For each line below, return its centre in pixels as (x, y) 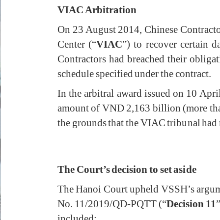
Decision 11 (191, 204)
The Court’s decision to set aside (127, 170)
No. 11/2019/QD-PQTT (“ (112, 204)
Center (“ (77, 44)
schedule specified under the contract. (134, 74)
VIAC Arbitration (97, 10)
